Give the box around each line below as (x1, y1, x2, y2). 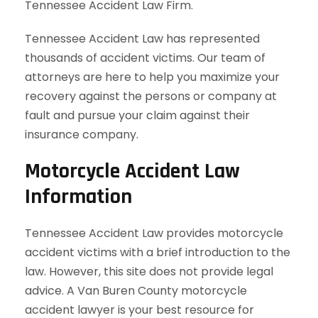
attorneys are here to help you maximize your (25, 69, 280, 85)
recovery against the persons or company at (25, 88, 277, 104)
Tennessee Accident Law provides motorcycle (25, 225, 283, 241)
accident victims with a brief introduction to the (25, 244, 290, 261)
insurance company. (25, 126, 138, 143)
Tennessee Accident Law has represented (25, 31, 260, 47)
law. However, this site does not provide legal (25, 263, 273, 280)
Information (25, 183, 132, 210)
